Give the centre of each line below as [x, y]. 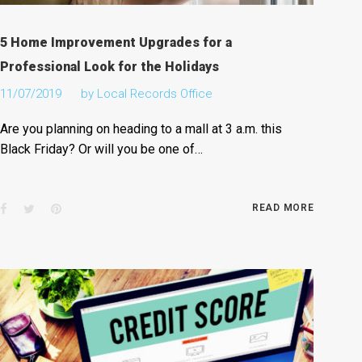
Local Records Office [155, 93]
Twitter [53, 208]
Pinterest [85, 208]
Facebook [33, 208]
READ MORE [283, 207]
